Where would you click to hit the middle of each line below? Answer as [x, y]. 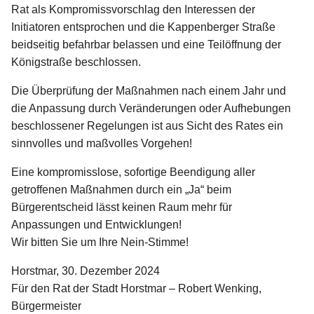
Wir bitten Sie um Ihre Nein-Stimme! [100, 243]
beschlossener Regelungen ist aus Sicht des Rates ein [147, 126]
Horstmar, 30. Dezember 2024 [86, 271]
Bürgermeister [46, 306]
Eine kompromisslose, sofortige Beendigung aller [133, 172]
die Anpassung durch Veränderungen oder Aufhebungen [151, 109]
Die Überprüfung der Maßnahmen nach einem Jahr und [149, 91]
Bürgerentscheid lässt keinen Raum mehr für [122, 207]
